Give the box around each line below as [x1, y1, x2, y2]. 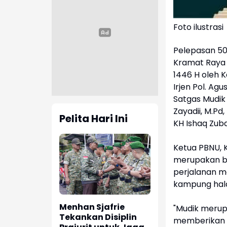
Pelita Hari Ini [59, 111, 128, 126]
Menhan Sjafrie [59, 201, 125, 213]
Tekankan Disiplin [59, 211, 137, 223]
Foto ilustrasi [173, 21, 223, 33]
